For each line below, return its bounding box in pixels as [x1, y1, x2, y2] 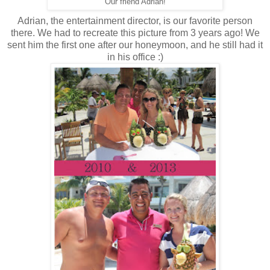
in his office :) [107, 51, 163, 62]
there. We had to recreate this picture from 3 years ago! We [10, 27, 260, 38]
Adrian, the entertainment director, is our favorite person [17, 15, 253, 26]
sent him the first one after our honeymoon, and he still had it [7, 39, 263, 50]
